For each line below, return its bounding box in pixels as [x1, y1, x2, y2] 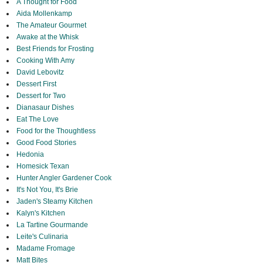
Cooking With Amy [16, 56, 75, 65]
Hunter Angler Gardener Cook [16, 174, 112, 183]
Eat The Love [16, 115, 59, 124]
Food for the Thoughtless [16, 127, 96, 136]
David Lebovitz [16, 68, 64, 77]
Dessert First [16, 80, 56, 89]
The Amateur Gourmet [16, 21, 86, 30]
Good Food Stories [16, 139, 76, 147]
